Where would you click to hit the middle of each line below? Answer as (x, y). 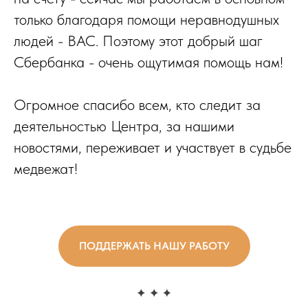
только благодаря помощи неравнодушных (146, 19)
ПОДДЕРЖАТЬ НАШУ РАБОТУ (154, 245)
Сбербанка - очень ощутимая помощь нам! (148, 62)
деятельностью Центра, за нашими (124, 126)
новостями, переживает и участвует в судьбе (153, 147)
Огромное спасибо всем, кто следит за (137, 104)
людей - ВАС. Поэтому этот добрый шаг (138, 41)
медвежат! (46, 168)
